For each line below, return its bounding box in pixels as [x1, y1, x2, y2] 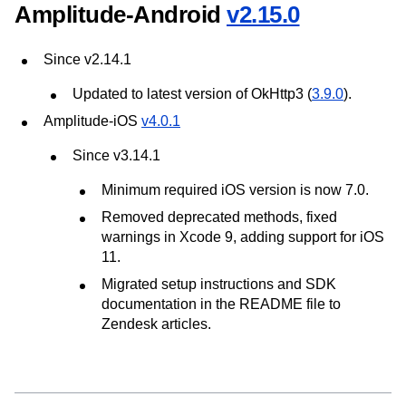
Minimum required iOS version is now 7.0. [101, 181, 369, 198]
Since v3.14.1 [72, 147, 160, 163]
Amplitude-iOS [43, 112, 141, 129]
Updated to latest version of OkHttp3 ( [72, 85, 312, 101]
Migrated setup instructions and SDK [101, 275, 336, 292]
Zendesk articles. [101, 315, 211, 332]
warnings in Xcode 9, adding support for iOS [101, 228, 384, 245]
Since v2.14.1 [43, 51, 131, 67]
